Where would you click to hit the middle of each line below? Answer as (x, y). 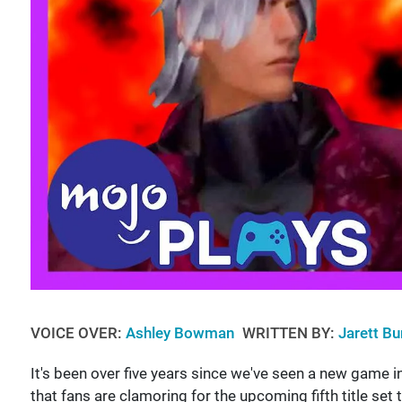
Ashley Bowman (181, 333)
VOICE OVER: (78, 333)
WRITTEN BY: (290, 333)
